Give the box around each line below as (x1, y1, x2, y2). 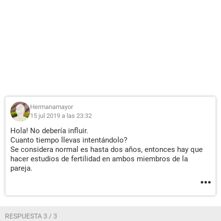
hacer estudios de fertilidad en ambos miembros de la (10, 154, 188, 163)
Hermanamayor (30, 103, 73, 110)
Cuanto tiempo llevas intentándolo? (10, 136, 127, 145)
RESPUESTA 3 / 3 (5, 212, 57, 220)
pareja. (10, 164, 33, 173)
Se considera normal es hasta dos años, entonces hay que (10, 145, 203, 154)
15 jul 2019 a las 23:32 (30, 112, 92, 119)
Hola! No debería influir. (10, 126, 88, 135)
